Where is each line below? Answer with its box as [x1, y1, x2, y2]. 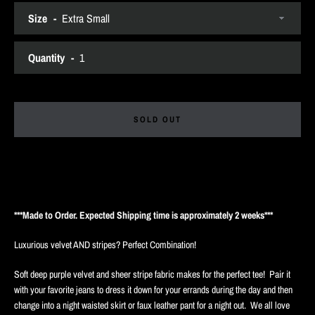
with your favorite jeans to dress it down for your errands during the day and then [14, 283, 292, 296]
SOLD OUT [134, 113, 181, 125]
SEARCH [235, 27, 273, 38]
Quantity [28, 49, 65, 65]
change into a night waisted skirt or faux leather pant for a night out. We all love [14, 298, 290, 311]
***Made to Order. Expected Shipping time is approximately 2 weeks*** [14, 208, 273, 221]
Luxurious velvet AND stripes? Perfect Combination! [14, 238, 196, 251]
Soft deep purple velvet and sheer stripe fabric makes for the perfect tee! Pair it [14, 267, 290, 281]
